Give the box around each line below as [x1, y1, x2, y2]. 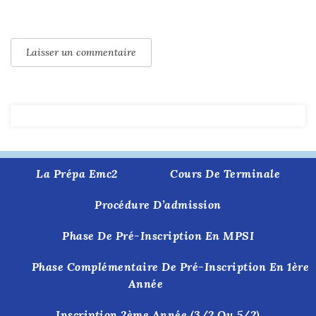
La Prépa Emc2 [36, 166, 118, 181]
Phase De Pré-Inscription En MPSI [62, 228, 254, 243]
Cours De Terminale [170, 166, 280, 181]
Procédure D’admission [95, 197, 221, 212]
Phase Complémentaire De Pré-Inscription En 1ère [31, 259, 310, 274]
